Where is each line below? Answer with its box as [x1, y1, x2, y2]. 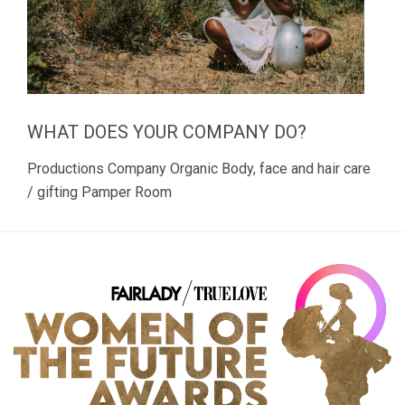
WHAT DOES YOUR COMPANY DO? [27, 120, 306, 143]
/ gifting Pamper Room [27, 184, 172, 202]
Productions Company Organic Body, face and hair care [27, 160, 371, 178]
